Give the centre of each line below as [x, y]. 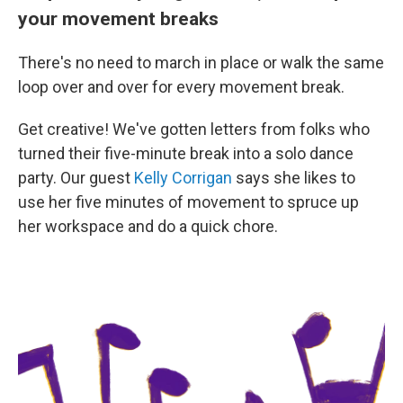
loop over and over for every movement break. [181, 87]
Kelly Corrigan [183, 178]
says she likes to [294, 178]
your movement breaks [121, 18]
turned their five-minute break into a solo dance [186, 153]
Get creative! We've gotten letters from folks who [194, 129]
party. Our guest [76, 178]
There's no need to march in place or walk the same [201, 63]
